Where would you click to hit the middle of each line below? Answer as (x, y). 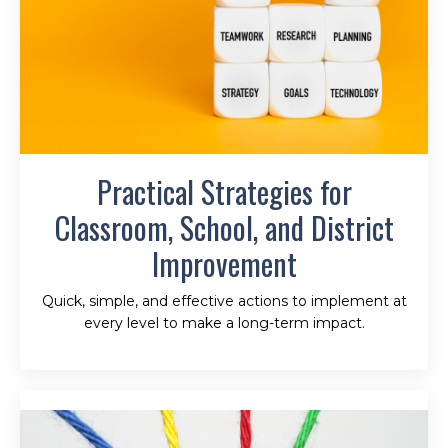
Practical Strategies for (224, 191)
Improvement (224, 263)
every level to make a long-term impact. (224, 322)
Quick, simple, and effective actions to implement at (224, 300)
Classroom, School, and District (224, 227)
